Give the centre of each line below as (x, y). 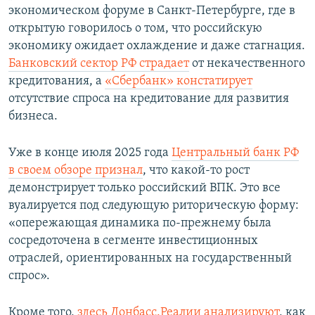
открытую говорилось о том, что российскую (135, 28)
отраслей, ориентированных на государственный (150, 258)
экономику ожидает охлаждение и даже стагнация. (157, 46)
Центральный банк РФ (235, 153)
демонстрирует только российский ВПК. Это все (144, 188)
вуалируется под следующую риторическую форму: (154, 205)
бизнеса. (33, 116)
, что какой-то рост (196, 170)
